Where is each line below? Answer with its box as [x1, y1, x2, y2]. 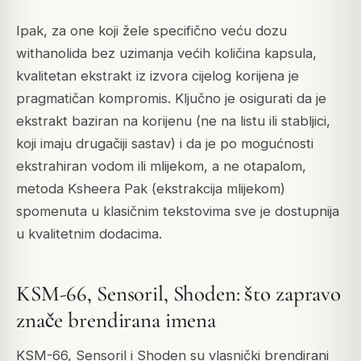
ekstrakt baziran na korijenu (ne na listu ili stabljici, [16, 113, 330, 130]
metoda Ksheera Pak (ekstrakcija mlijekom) [16, 180, 285, 197]
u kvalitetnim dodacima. [16, 226, 162, 243]
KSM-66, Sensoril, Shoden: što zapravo [16, 280, 342, 307]
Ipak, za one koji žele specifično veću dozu [16, 23, 287, 39]
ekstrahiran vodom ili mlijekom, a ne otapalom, [16, 158, 306, 175]
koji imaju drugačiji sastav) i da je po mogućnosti [16, 135, 313, 152]
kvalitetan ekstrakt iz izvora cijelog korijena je [16, 68, 299, 85]
